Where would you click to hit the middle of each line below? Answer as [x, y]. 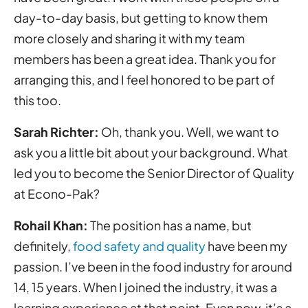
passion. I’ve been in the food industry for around [153, 266]
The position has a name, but [170, 225]
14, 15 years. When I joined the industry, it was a [145, 287]
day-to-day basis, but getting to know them [141, 17]
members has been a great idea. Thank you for [145, 58]
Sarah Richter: [56, 131]
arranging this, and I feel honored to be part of [144, 79]
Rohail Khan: [51, 225]
